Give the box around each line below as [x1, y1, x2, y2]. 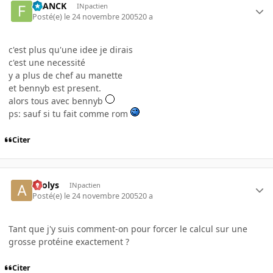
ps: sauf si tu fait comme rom [9, 108, 130, 120]
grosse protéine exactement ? [9, 235, 129, 247]
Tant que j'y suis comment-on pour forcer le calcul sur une [9, 222, 247, 235]
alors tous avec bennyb [9, 95, 105, 107]
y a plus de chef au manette [9, 69, 122, 82]
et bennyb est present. [9, 82, 101, 94]
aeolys [32, 179, 60, 191]
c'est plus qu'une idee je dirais [9, 44, 133, 56]
